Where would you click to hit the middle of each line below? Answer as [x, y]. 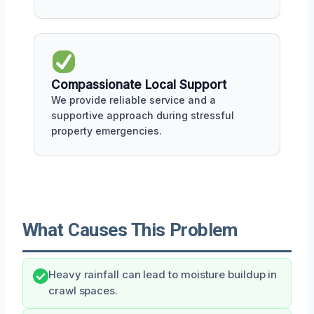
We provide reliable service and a [134, 100]
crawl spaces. [83, 291]
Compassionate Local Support [139, 84]
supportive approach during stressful [143, 115]
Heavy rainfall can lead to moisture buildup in [163, 274]
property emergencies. [107, 130]
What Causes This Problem [130, 230]
